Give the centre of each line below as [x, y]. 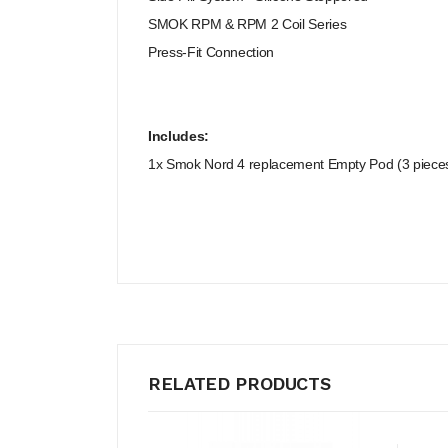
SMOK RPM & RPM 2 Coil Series [247, 24]
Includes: [178, 136]
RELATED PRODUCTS [239, 383]
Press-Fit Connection [211, 52]
